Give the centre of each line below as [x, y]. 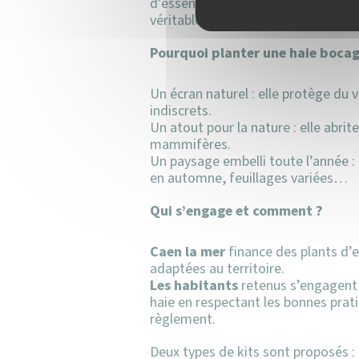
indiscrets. [180, 111]
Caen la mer [187, 252]
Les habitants [194, 286]
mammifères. [190, 145]
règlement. [182, 319]
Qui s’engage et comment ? [236, 211]
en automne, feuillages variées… [248, 178]
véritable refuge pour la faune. [240, 20]
